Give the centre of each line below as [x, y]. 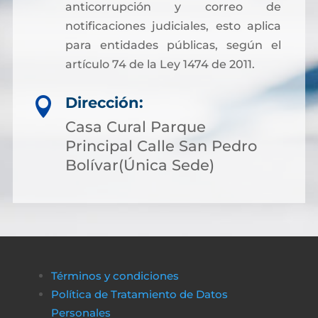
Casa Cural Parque [136, 127]
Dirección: [104, 103]
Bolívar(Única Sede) [140, 165]
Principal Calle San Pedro [161, 146]
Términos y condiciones [115, 276]
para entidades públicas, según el [173, 45]
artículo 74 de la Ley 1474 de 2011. [160, 64]
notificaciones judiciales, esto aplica [173, 26]
